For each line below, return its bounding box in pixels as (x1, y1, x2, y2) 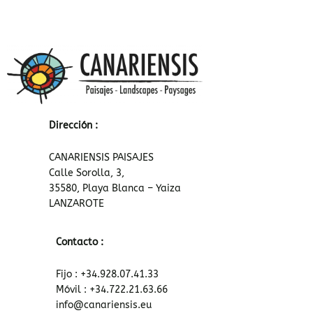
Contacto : (56, 236, 103, 249)
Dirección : (49, 119, 98, 131)
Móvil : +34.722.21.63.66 (56, 284, 168, 296)
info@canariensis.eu (56, 299, 152, 312)
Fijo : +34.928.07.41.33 (56, 268, 159, 281)
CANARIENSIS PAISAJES (49, 151, 154, 163)
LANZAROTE (49, 197, 104, 210)
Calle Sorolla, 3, (49, 166, 124, 179)
